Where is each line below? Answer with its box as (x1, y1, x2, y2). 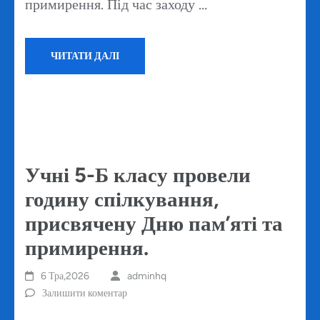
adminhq (126, 270, 166, 283)
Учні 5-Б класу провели (25, 162, 251, 188)
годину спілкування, (25, 186, 219, 212)
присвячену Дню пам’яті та (25, 211, 283, 236)
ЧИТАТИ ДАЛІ (51, 50, 119, 63)
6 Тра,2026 (41, 270, 90, 283)
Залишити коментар (42, 287, 127, 300)
